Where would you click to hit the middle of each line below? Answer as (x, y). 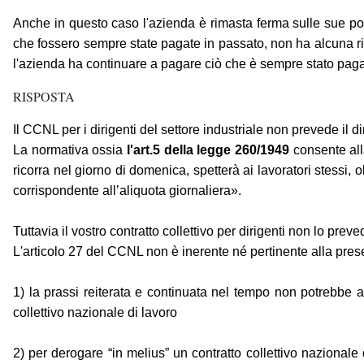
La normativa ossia (70, 150)
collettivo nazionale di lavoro (95, 313)
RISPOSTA (44, 97)
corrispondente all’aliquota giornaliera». (127, 191)
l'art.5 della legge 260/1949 (210, 150)
